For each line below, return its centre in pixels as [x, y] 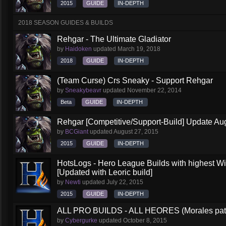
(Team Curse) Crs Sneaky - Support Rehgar [135, 80]
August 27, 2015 [136, 132]
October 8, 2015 [145, 220]
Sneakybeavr [83, 90]
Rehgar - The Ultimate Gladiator [114, 39]
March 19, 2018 [139, 49]
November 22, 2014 [154, 90]
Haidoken [78, 49]
